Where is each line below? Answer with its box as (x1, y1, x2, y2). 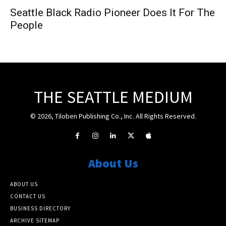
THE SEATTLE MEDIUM (33, 86, 193, 107)
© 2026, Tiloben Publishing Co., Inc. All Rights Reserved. (30, 111, 196, 121)
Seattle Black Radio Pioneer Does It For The (10, 6, 215, 19)
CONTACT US (10, 193, 45, 200)
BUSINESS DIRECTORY (10, 205, 71, 212)
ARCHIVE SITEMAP (10, 217, 60, 224)
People (10, 19, 43, 31)
